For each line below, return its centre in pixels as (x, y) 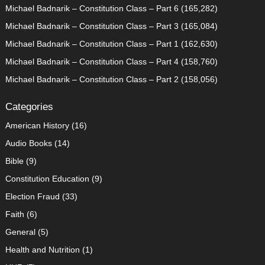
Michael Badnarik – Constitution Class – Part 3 (92, 26)
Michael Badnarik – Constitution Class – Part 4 (92, 61)
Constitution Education (47, 178)
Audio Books (28, 143)
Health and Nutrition (42, 249)
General (20, 232)
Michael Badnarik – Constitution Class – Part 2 (92, 79)
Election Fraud (32, 196)
